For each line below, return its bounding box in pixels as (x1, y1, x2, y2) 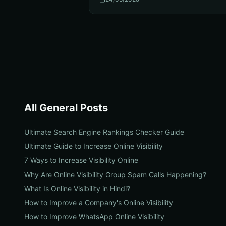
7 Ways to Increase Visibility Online (24, 156, 138, 164)
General (39, 102, 78, 114)
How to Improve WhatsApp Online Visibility (24, 212, 164, 221)
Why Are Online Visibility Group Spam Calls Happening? (24, 170, 206, 179)
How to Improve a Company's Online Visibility (24, 198, 173, 207)
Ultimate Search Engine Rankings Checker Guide (24, 128, 184, 136)
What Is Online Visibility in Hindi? (24, 184, 130, 193)
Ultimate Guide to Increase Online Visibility (24, 142, 163, 150)
